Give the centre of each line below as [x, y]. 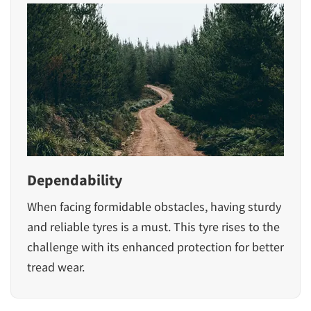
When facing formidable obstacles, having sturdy [154, 206]
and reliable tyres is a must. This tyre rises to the [153, 226]
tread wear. [56, 267]
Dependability [75, 179]
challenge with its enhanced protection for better [155, 246]
